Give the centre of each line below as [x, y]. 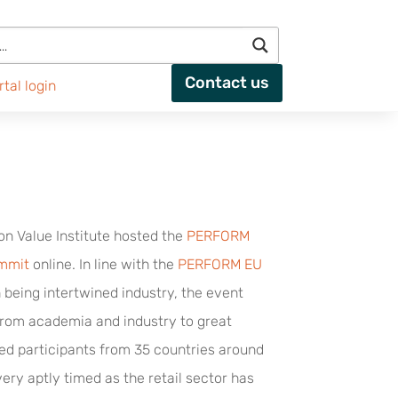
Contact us [227, 83]
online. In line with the [103, 264]
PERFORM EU [219, 264]
